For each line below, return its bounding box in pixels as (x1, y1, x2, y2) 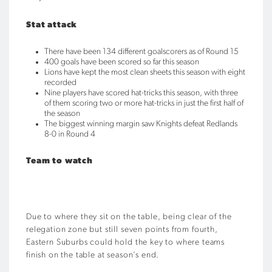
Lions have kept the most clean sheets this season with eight (44, 67, 245, 77)
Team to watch (26, 156, 93, 166)
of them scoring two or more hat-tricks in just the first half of (44, 98, 243, 108)
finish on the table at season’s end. (26, 250, 160, 260)
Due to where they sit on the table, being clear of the (26, 212, 232, 222)
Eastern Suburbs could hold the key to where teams (26, 237, 225, 247)
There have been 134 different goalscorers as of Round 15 (44, 47, 239, 56)
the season (44, 109, 80, 118)
